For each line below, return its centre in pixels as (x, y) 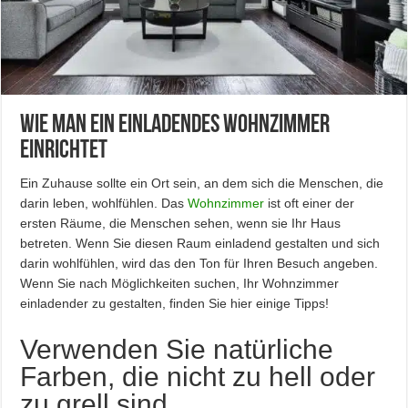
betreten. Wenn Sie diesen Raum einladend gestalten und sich (200, 243)
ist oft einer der (310, 203)
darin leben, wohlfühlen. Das (104, 203)
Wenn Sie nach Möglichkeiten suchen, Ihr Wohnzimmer (180, 283)
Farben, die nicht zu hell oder (198, 377)
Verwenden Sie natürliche (177, 349)
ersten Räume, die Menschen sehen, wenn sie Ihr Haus (181, 223)
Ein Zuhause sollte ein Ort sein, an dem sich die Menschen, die (202, 183)
